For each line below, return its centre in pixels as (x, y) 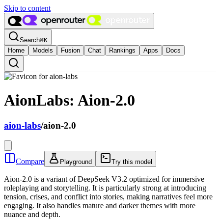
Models (43, 50)
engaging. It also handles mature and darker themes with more (100, 205)
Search (30, 40)
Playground (76, 162)
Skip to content (27, 8)
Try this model (132, 162)
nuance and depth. (32, 214)
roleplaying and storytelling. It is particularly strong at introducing (105, 188)
